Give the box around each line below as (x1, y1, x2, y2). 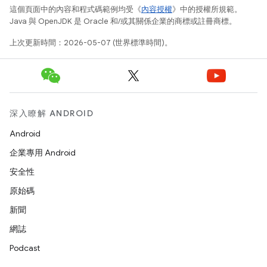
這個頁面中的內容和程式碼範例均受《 (10, 4, 141, 15)
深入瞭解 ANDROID (10, 108, 94, 119)
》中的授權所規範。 (172, 4, 242, 15)
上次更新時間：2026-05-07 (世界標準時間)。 (10, 38, 172, 48)
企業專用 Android (10, 147, 76, 159)
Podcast (10, 243, 40, 254)
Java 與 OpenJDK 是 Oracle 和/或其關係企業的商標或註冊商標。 (10, 16, 237, 27)
